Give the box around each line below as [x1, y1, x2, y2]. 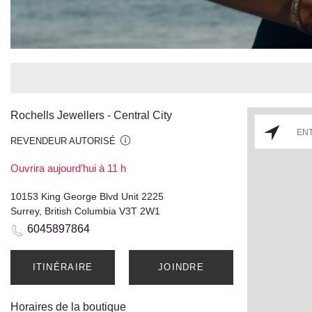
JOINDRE [157, 261, 205, 272]
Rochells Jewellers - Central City [10, 109, 172, 121]
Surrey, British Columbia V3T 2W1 [10, 205, 160, 217]
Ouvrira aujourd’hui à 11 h [10, 162, 126, 174]
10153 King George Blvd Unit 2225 [10, 190, 164, 202]
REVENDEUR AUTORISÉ [10, 135, 116, 146]
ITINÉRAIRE [32, 261, 93, 272]
